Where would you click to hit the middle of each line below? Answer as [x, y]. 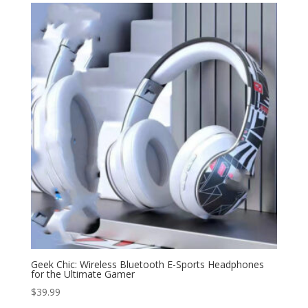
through [118, 13]
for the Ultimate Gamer [82, 274]
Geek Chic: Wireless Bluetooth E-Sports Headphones [147, 264]
